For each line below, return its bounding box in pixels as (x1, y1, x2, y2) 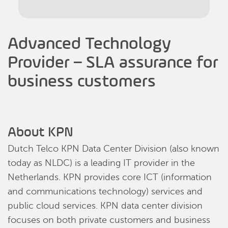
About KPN (8, 123, 73, 140)
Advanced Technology (8, 32, 171, 53)
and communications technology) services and (8, 186, 203, 196)
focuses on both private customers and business (8, 215, 210, 225)
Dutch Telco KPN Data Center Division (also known (8, 144, 219, 154)
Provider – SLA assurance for (8, 51, 218, 72)
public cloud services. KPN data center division (8, 201, 203, 211)
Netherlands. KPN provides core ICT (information (8, 172, 212, 182)
